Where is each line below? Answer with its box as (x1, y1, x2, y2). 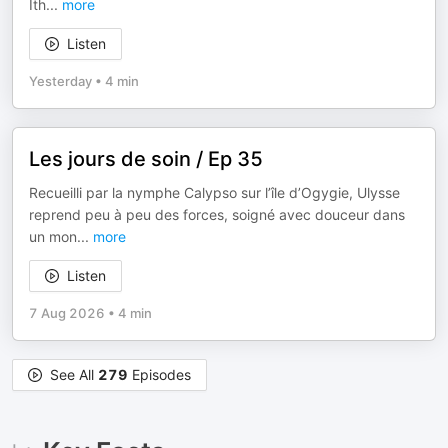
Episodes (128, 366, 191, 383)
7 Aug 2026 (29, 305, 105, 321)
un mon (29, 228, 77, 245)
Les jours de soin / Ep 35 (29, 147, 263, 171)
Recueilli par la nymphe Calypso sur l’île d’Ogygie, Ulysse (29, 184, 400, 201)
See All (50, 366, 98, 383)
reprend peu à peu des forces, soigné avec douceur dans (29, 206, 405, 223)
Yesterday (29, 73, 92, 89)
